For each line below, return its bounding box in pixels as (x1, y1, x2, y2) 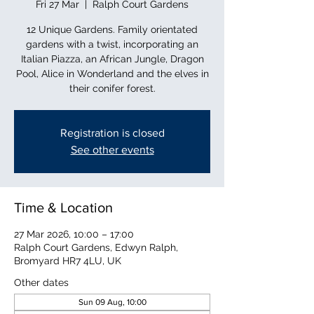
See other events (70, 143, 154, 156)
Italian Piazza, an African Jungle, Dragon (20, 53, 204, 64)
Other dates (14, 276, 69, 288)
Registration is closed (60, 126, 165, 139)
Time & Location (14, 199, 113, 215)
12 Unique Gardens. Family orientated (27, 23, 198, 35)
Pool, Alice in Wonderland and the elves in (15, 67, 209, 79)
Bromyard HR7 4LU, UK (14, 254, 121, 266)
